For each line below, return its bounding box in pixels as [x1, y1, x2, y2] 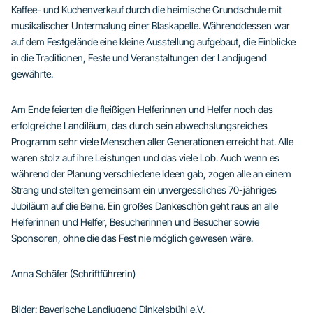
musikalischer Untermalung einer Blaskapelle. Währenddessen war [11, 19, 290, 31]
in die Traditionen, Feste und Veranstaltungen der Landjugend [11, 51, 267, 64]
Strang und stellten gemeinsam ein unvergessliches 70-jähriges [11, 183, 277, 196]
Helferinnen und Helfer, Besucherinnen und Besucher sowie [11, 215, 259, 228]
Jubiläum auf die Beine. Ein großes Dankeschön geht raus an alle [11, 199, 278, 212]
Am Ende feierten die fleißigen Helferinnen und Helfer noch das [11, 103, 273, 115]
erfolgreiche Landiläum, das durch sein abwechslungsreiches [11, 119, 268, 131]
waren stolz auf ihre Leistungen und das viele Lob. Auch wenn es [11, 151, 279, 163]
